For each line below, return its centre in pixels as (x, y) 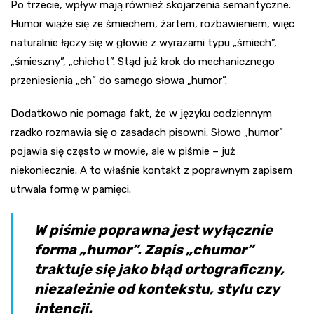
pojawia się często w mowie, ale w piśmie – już (123, 152)
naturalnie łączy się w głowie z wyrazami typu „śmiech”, (144, 43)
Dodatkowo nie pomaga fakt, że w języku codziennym (141, 114)
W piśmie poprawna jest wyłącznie (153, 230)
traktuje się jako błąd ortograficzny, (159, 269)
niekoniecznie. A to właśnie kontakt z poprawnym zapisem (151, 171)
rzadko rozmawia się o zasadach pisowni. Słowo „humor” (147, 133)
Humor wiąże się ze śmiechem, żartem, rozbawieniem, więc (152, 24)
